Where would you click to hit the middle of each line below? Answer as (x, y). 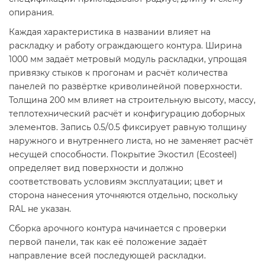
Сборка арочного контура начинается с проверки (118, 229)
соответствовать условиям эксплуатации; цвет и (116, 182)
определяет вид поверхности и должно (96, 168)
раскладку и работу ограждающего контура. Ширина (125, 46)
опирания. (31, 13)
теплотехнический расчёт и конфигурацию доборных (127, 114)
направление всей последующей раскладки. (107, 256)
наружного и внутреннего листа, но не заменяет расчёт (131, 141)
